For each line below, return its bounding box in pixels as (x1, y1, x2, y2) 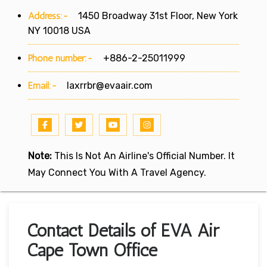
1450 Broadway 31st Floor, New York (69, 10, 238, 21)
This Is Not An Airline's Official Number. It (52, 150, 235, 162)
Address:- (28, 10, 69, 21)
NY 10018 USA (28, 24, 91, 36)
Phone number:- (28, 52, 96, 64)
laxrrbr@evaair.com (67, 79, 153, 91)
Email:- (28, 79, 57, 91)
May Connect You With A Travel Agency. (28, 166, 206, 178)
